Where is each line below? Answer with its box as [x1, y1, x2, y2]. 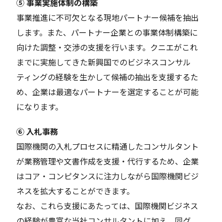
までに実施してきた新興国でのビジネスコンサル [16, 56, 191, 68]
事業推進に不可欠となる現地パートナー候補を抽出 [16, 11, 199, 24]
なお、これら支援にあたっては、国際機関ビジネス [16, 200, 199, 212]
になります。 [16, 101, 63, 113]
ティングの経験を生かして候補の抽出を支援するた [16, 71, 199, 83]
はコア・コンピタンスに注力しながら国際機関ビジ [16, 170, 199, 182]
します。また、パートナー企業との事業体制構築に [16, 26, 198, 39]
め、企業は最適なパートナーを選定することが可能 [16, 86, 199, 98]
